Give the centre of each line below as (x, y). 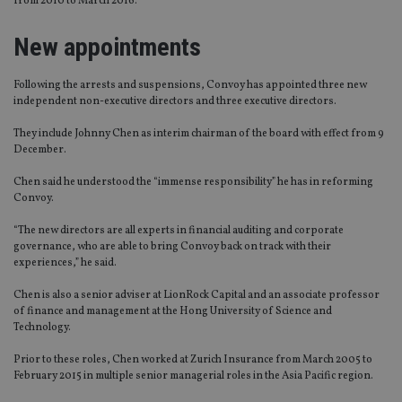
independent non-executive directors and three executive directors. (175, 101)
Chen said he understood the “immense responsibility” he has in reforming (193, 182)
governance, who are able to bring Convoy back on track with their (172, 246)
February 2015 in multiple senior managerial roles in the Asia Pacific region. (193, 376)
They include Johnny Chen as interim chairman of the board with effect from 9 (199, 133)
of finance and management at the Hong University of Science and (173, 311)
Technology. (42, 327)
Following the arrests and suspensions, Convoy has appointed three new (190, 85)
